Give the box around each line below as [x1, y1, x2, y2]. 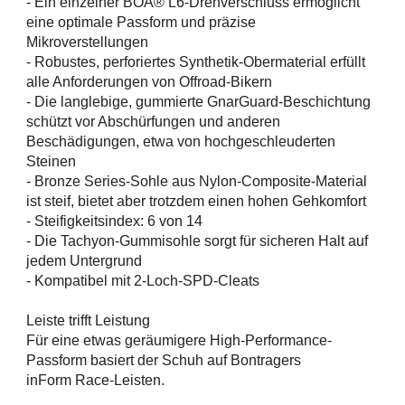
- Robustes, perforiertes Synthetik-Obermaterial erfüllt [26, 54, 365, 71]
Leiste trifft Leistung [26, 313, 150, 329]
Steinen [26, 154, 76, 170]
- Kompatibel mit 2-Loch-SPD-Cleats [26, 273, 259, 289]
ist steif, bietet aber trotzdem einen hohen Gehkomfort [26, 193, 366, 210]
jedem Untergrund [26, 253, 142, 269]
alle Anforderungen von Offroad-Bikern [26, 74, 272, 90]
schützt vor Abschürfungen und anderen [26, 114, 280, 130]
